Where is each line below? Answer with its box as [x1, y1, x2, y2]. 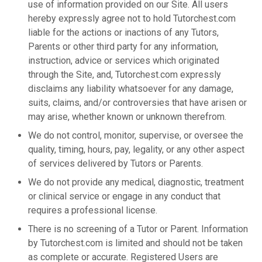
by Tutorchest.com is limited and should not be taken [28, 237, 243, 249]
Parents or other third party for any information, [28, 41, 218, 52]
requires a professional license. [28, 205, 157, 216]
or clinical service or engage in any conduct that [28, 191, 220, 202]
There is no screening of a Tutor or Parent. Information [28, 223, 248, 235]
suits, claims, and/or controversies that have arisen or [28, 97, 247, 108]
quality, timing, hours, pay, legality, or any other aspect [28, 144, 244, 155]
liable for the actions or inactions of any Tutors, [28, 27, 219, 38]
